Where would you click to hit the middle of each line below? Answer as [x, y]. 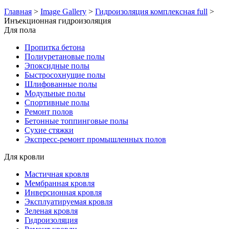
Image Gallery [63, 11]
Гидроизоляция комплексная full [151, 11]
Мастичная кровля [57, 174]
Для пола [20, 30]
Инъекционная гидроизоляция [58, 20]
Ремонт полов [49, 111]
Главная [18, 11]
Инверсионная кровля [63, 192]
